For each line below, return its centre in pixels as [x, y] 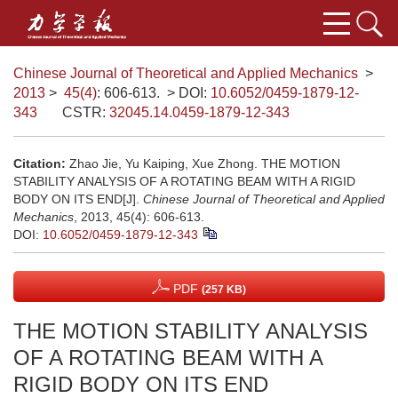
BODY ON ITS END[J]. [78, 199]
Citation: [40, 163]
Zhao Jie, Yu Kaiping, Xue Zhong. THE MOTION [205, 163]
